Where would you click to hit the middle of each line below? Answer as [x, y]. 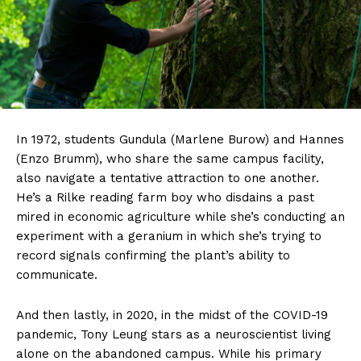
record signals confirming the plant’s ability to [153, 255]
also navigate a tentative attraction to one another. [168, 178]
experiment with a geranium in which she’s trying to [169, 236]
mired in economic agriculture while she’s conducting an [180, 216]
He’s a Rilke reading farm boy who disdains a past [165, 197]
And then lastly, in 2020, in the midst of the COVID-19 [172, 315]
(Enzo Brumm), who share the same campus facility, [170, 158]
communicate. [57, 274]
